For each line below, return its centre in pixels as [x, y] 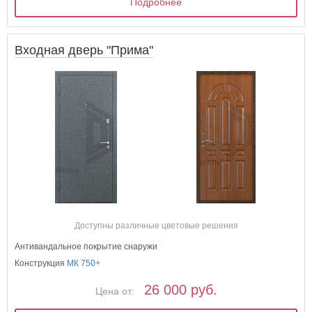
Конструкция [41, 264]
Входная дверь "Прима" [84, 50]
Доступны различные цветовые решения [156, 226]
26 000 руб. [180, 290]
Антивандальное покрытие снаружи [86, 247]
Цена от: [115, 291]
